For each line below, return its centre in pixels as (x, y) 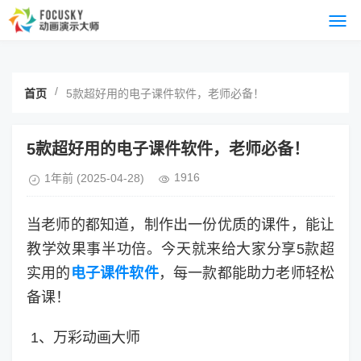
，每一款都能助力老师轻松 (247, 273)
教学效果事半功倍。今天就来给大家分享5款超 (180, 249)
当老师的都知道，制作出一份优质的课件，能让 (180, 225)
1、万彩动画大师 (85, 338)
